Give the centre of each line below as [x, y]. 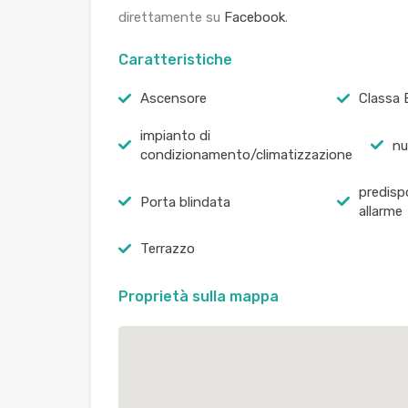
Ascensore [173, 98]
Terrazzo [168, 249]
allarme [380, 211]
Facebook [255, 17]
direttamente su [171, 17]
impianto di [175, 136]
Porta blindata [185, 202]
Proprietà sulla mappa [199, 296]
